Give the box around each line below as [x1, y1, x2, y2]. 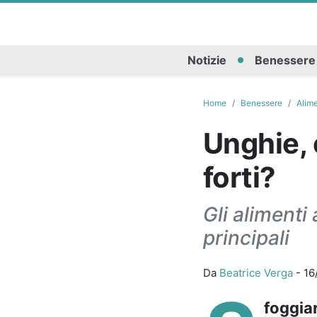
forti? [202, 159, 276, 195]
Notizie [187, 53, 226, 68]
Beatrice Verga [219, 265, 293, 279]
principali [202, 225, 289, 250]
